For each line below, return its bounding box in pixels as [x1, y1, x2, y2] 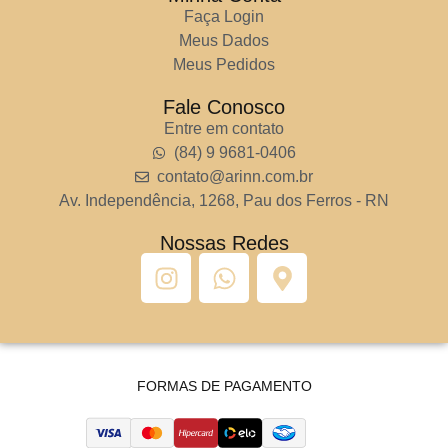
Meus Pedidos [173, 56, 275, 73]
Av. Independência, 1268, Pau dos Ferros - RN [59, 192, 389, 209]
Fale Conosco [163, 96, 285, 118]
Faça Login [184, 8, 264, 25]
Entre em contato [164, 120, 284, 137]
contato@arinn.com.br [157, 168, 314, 185]
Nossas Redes [159, 232, 289, 254]
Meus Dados [179, 32, 269, 49]
